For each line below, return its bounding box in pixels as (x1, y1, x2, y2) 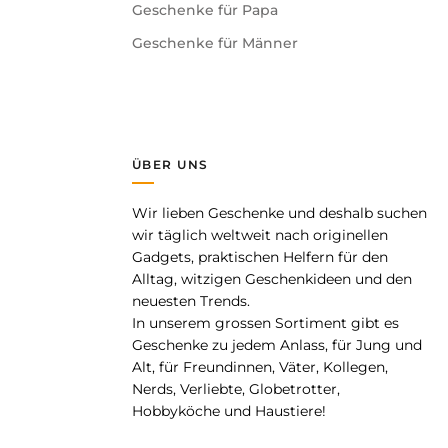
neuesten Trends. (132, 292, 250, 311)
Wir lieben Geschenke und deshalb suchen (132, 204, 427, 223)
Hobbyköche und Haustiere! (132, 402, 326, 421)
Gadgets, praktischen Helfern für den (132, 248, 388, 267)
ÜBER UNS (132, 157, 209, 173)
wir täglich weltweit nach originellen (132, 226, 388, 245)
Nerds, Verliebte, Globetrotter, (132, 380, 340, 399)
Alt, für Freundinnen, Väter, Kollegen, (132, 358, 388, 377)
